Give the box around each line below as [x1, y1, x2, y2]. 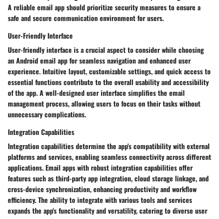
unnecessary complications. [8, 109, 86, 120]
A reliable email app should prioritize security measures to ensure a [8, 2, 200, 13]
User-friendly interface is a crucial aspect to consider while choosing [8, 44, 204, 55]
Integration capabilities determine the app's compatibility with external [8, 141, 210, 152]
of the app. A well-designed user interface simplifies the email [8, 88, 185, 98]
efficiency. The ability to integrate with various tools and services [8, 195, 192, 205]
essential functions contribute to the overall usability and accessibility [8, 77, 209, 88]
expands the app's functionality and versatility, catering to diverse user [8, 205, 207, 216]
